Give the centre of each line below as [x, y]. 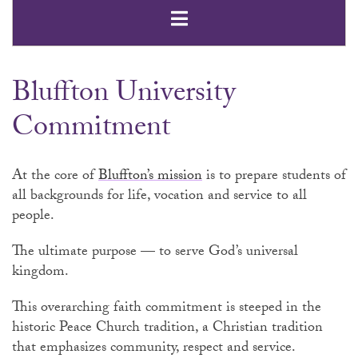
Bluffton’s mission [150, 177]
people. [41, 217]
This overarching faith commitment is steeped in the [167, 309]
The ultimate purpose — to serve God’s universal [155, 253]
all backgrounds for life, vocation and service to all [159, 197]
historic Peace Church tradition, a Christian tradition [167, 329]
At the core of [55, 177]
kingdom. [42, 273]
